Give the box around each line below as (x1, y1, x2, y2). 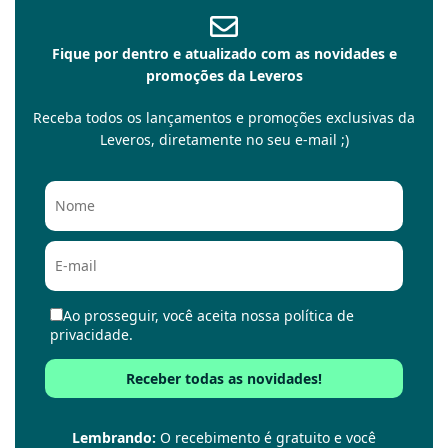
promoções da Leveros (145, 65, 303, 85)
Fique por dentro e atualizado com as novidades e (51, 43, 397, 63)
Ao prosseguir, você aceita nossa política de (63, 305, 354, 325)
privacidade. (50, 324, 133, 344)
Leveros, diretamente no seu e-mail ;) (99, 129, 349, 149)
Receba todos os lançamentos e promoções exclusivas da (33, 107, 415, 127)
